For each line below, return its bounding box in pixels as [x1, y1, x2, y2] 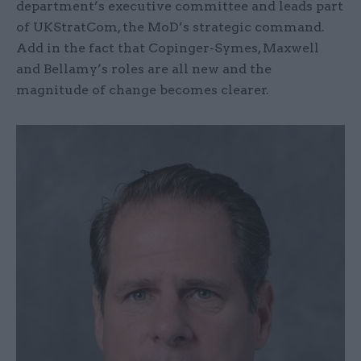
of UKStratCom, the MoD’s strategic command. [16, 19, 325, 35]
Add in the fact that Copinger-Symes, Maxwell [16, 40, 319, 56]
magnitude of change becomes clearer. [16, 82, 269, 98]
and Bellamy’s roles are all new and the [16, 61, 272, 77]
